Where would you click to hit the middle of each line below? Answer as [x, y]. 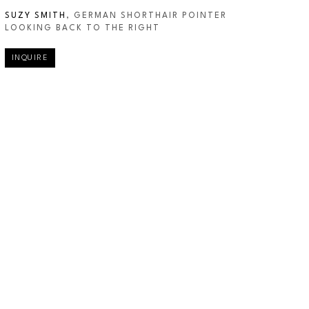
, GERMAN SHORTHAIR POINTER [146, 16]
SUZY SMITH [35, 16]
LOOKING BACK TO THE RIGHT [82, 29]
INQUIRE [30, 59]
